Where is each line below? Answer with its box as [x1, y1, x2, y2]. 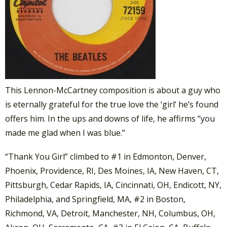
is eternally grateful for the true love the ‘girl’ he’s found [5, 98, 218, 110]
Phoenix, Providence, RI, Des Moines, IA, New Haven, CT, [5, 165, 219, 176]
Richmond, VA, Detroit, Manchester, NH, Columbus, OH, [5, 207, 215, 219]
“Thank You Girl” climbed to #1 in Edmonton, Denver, [5, 150, 206, 162]
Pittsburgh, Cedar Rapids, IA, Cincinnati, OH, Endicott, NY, [5, 179, 221, 191]
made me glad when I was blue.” [5, 127, 125, 138]
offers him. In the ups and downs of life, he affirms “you [5, 112, 215, 124]
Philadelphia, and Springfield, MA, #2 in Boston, [5, 193, 185, 205]
